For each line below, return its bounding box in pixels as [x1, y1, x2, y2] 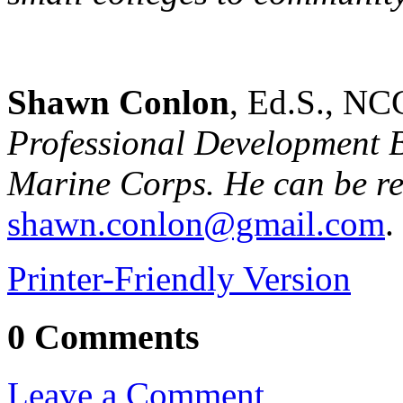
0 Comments [7, 316, 200, 357]
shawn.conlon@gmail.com [7, 203, 385, 243]
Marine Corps [7, 163, 206, 202]
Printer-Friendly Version [7, 258, 351, 298]
